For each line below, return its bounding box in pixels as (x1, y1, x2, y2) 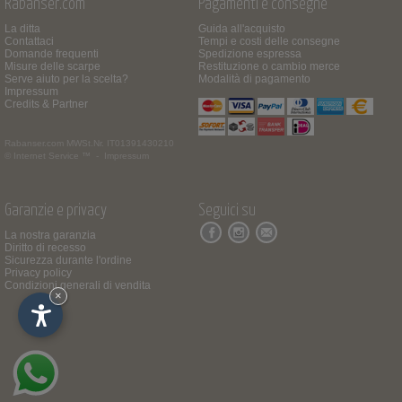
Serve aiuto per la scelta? (4, 72, 128, 85)
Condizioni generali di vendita (4, 278, 151, 292)
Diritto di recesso (4, 240, 86, 254)
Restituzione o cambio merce (198, 59, 341, 73)
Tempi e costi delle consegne (198, 34, 341, 48)
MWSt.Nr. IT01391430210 (64, 137, 174, 148)
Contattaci (4, 34, 54, 48)
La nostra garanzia (4, 228, 96, 241)
